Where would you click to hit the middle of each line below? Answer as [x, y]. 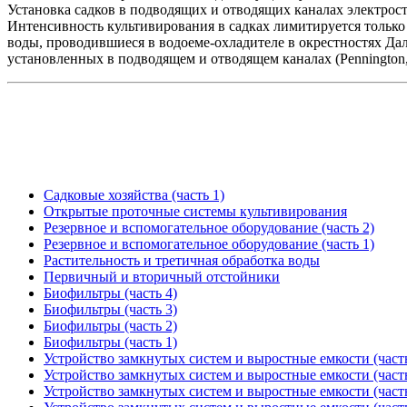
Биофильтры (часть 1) [110, 342]
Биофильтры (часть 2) [110, 326]
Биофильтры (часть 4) [110, 293]
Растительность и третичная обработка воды [182, 260]
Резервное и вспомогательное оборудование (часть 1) [209, 244]
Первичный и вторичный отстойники [162, 277]
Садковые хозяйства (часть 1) [134, 195]
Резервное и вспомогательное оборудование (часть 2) [209, 228]
